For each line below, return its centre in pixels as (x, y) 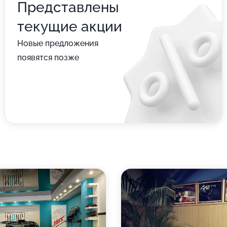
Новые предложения (58, 43)
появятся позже (48, 58)
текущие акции (69, 27)
